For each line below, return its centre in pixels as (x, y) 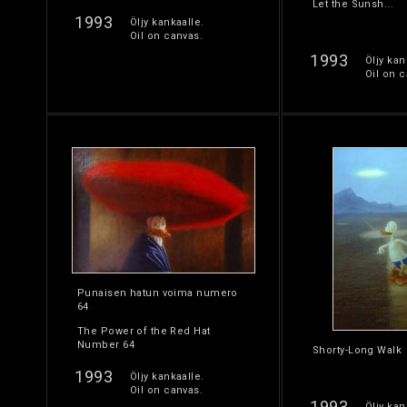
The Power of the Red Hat (144, 331)
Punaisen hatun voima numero (158, 293)
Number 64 (106, 345)
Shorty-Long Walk (357, 350)
